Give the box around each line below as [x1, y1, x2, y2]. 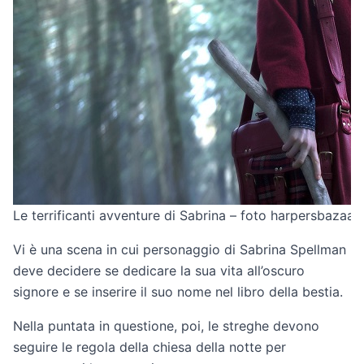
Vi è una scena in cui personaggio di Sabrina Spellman [13, 241, 346, 258]
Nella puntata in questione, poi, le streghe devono [13, 318, 319, 334]
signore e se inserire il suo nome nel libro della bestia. [13, 284, 343, 300]
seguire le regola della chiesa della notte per [13, 339, 286, 355]
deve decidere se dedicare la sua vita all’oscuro [13, 262, 305, 279]
